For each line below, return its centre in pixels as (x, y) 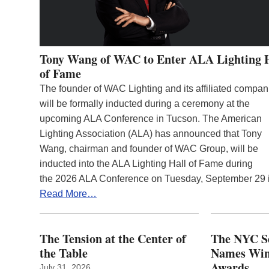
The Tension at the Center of (113, 238)
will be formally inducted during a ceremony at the (145, 103)
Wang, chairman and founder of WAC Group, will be (149, 148)
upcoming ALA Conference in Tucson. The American (151, 118)
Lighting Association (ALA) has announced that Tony (151, 133)
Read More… (68, 193)
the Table (64, 253)
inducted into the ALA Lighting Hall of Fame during (146, 163)
